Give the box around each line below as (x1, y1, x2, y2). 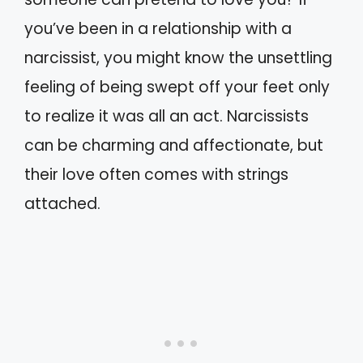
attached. (24, 193, 100, 216)
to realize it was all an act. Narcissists (24, 105, 309, 128)
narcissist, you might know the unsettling (24, 47, 332, 70)
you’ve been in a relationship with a (24, 18, 292, 41)
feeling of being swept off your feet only (24, 76, 330, 99)
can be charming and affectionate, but (24, 135, 323, 157)
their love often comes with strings (24, 164, 288, 186)
